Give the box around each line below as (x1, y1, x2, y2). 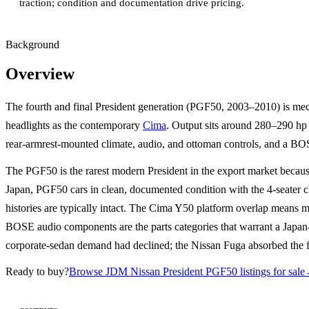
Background (6, 39, 59, 51)
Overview (6, 65, 74, 83)
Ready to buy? (6, 266, 69, 278)
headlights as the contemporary (6, 119, 143, 132)
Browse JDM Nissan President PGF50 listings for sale (69, 266, 305, 278)
